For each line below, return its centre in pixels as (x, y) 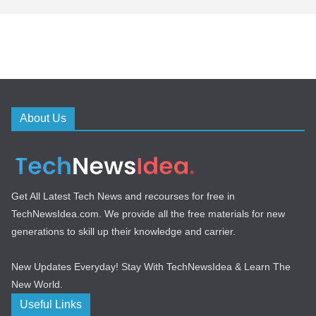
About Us (43, 118)
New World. (37, 284)
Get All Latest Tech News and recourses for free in (123, 196)
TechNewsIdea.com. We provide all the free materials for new (148, 213)
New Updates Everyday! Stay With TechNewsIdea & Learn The (151, 266)
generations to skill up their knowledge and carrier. (123, 231)
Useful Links (51, 304)
